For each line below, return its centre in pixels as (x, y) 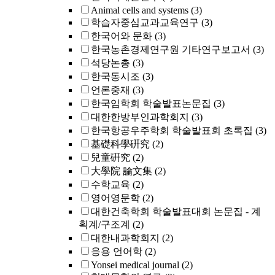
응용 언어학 (117, 251)
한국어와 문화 (122, 36)
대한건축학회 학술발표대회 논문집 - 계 (176, 211)
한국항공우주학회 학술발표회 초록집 (172, 130)
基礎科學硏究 (120, 144)
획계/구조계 (104, 224)
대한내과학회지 (125, 238)
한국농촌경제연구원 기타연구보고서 (171, 49)
